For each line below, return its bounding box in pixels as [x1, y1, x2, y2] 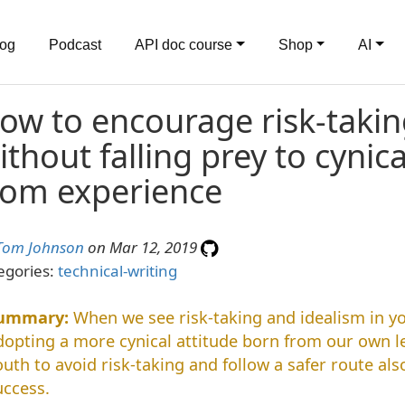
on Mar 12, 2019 [83, 237, 201, 258]
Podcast [49, 37, 101, 52]
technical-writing [57, 260, 177, 281]
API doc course [135, 37, 232, 52]
